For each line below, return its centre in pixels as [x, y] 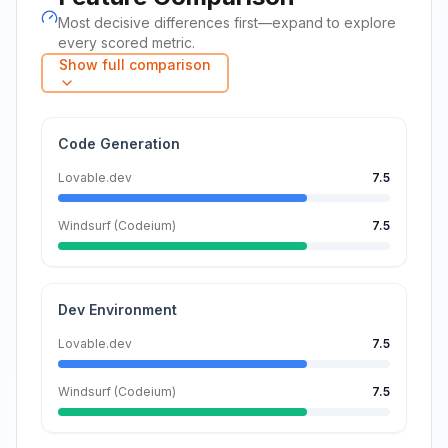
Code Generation [119, 143]
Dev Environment [117, 309]
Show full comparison [135, 64]
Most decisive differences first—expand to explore [227, 22]
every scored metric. [127, 42]
